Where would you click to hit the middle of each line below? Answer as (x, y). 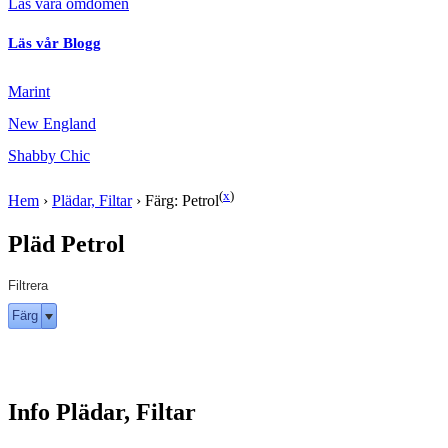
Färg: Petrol (182, 201)
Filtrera (28, 285)
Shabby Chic (49, 156)
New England (52, 124)
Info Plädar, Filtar (102, 412)
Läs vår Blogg (54, 43)
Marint (29, 92)
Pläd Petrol (66, 243)
